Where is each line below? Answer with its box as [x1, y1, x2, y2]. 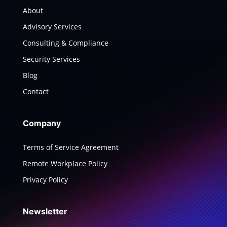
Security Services [22, 54, 80, 64]
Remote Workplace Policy [22, 158, 107, 168]
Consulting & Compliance [22, 37, 108, 48]
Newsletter [22, 206, 67, 216]
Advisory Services [22, 21, 82, 31]
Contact [22, 86, 49, 96]
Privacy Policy [22, 174, 68, 184]
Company [22, 118, 61, 128]
